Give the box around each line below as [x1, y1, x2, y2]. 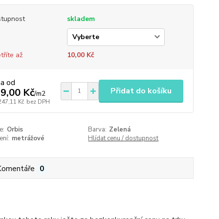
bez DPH [26, 98, 50, 106]
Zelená [109, 125, 131, 134]
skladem [66, 14, 95, 23]
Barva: [88, 125, 107, 134]
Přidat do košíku [110, 85, 172, 96]
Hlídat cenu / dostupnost [88, 134, 159, 143]
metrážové [11, 134, 44, 143]
